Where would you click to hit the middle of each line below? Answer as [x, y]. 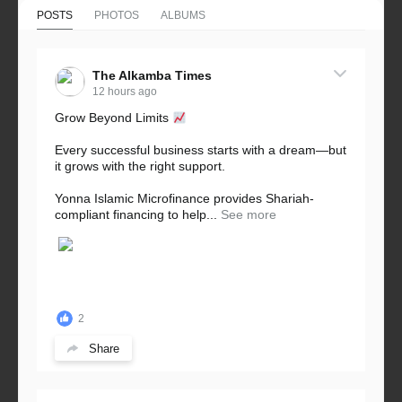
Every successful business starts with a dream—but [201, 150]
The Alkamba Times [152, 76]
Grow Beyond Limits [114, 118]
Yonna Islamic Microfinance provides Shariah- [184, 199]
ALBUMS [183, 16]
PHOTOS [117, 16]
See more [249, 215]
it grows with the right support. [140, 166]
